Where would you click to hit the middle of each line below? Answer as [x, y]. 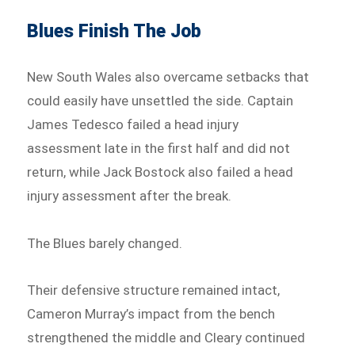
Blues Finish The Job [115, 31]
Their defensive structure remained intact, [154, 290]
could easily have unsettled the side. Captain [160, 100]
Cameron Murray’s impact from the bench [151, 314]
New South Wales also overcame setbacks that [168, 76]
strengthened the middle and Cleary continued [166, 338]
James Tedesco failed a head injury [133, 124]
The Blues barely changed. [105, 243]
